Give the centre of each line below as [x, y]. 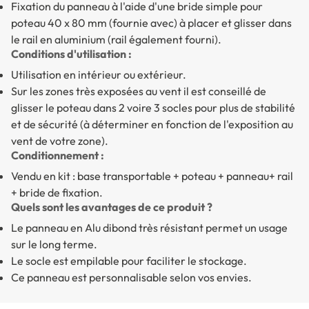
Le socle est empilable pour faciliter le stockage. [129, 261]
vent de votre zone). [60, 141]
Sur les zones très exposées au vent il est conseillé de [139, 91]
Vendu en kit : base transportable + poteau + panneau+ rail [152, 176]
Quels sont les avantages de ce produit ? [112, 207]
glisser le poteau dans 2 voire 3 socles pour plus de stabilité [153, 108]
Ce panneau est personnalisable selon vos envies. [131, 278]
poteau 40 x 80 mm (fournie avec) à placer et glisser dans [151, 23]
